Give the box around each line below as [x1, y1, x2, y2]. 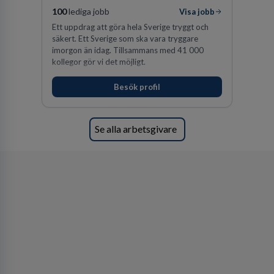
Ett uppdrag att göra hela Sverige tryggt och [52, 21, 209, 32]
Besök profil [114, 82, 160, 92]
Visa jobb [179, 6, 215, 17]
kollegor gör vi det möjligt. [52, 56, 146, 67]
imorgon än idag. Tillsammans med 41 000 [52, 45, 204, 55]
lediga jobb [67, 6, 109, 17]
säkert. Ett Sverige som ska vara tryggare [52, 33, 198, 43]
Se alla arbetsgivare [95, 123, 177, 135]
